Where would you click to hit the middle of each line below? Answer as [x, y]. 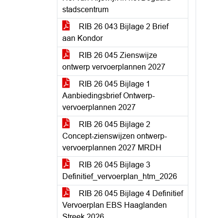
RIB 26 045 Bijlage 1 [114, 84]
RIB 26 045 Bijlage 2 [114, 124]
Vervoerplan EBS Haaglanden [115, 205]
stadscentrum [85, 9]
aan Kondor [82, 38]
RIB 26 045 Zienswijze [117, 55]
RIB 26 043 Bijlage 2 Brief [123, 27]
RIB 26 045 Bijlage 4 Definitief [130, 193]
